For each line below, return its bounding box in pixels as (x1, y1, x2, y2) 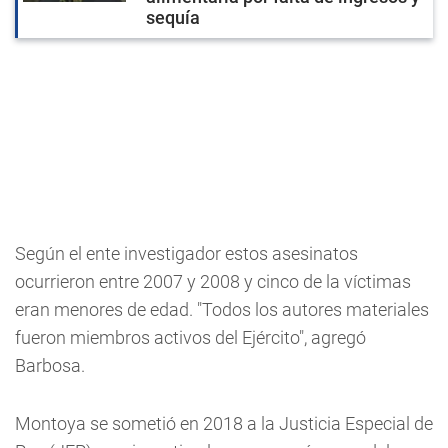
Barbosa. (15, 354, 85, 376)
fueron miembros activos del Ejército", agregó (15, 326, 366, 348)
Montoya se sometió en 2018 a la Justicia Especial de (15, 412, 433, 434)
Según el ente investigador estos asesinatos (15, 242, 358, 264)
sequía (146, 6, 200, 28)
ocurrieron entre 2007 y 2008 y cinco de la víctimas (15, 270, 411, 292)
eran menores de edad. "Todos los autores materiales (15, 298, 429, 320)
